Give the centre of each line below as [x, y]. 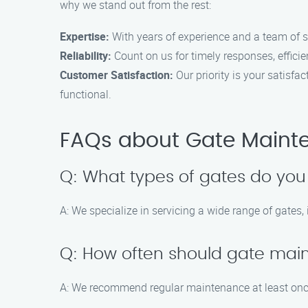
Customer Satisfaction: [117, 75]
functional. [86, 94]
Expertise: [85, 36]
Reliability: [86, 56]
